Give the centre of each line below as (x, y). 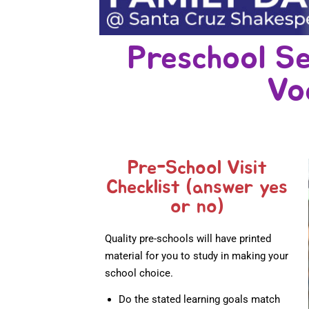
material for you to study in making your (197, 256)
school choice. (139, 273)
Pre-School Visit (197, 169)
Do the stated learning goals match (199, 300)
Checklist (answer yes (197, 188)
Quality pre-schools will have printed (188, 239)
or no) (197, 207)
